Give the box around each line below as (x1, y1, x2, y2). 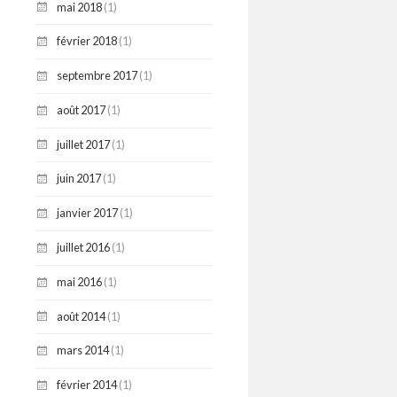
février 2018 (57, 34, 117, 49)
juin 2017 (57, 171, 101, 186)
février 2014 (57, 378, 117, 393)
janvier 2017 (57, 206, 118, 221)
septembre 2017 (57, 68, 137, 83)
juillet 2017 (57, 136, 110, 152)
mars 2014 (57, 343, 109, 358)
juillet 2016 (57, 240, 110, 255)
